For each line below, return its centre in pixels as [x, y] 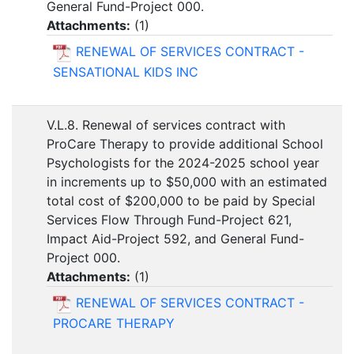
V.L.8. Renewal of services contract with [166, 125]
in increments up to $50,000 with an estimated [187, 182]
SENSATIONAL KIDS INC [126, 72]
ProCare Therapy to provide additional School [185, 144]
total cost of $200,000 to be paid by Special [181, 201]
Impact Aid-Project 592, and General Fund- [175, 239]
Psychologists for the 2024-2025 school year [183, 163]
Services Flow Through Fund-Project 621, [169, 220]
